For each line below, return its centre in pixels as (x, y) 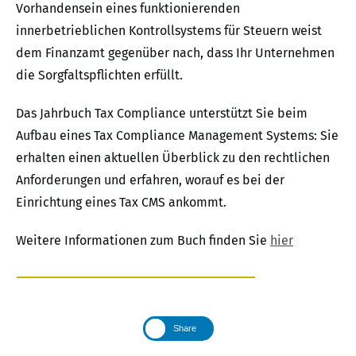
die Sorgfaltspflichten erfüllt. (99, 75)
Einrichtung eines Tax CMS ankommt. (121, 203)
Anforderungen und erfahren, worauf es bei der (150, 180)
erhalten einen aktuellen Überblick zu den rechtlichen (173, 158)
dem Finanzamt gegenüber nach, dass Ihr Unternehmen (175, 53)
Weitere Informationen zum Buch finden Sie (143, 241)
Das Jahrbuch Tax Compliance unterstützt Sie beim (162, 114)
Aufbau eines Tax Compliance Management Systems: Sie (177, 136)
